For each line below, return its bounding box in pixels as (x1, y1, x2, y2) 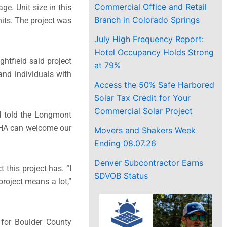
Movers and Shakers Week (94, 125, 196, 135)
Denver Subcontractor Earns (94, 157, 204, 168)
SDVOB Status (94, 170, 148, 181)
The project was (13, 15, 72, 25)
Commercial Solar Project (94, 105, 193, 116)
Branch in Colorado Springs (94, 14, 200, 25)
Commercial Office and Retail (94, 1, 207, 12)
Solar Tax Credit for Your (94, 92, 191, 103)
